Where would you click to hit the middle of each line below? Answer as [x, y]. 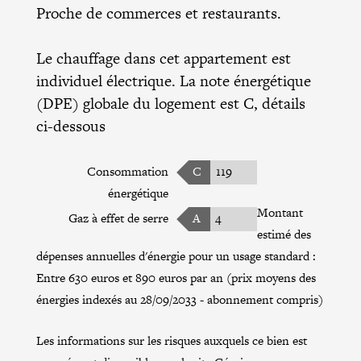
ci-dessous [71, 126]
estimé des [284, 234]
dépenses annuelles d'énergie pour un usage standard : [176, 255]
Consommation [127, 171]
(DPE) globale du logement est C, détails [170, 103]
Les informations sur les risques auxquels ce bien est [171, 340]
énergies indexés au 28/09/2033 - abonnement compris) [179, 299]
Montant [280, 212]
